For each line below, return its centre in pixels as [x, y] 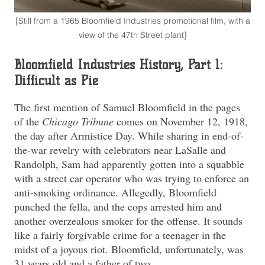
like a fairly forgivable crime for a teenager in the [120, 235]
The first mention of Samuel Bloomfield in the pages [127, 107]
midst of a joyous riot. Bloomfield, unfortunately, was [129, 249]
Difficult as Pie [56, 81]
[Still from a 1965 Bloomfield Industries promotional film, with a [132, 21]
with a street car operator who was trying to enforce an [132, 178]
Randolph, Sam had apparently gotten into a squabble [129, 164]
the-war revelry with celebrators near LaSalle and [120, 149]
